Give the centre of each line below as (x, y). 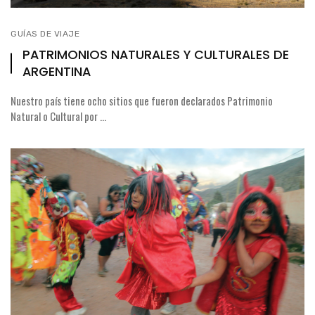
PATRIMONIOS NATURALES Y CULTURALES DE (156, 54)
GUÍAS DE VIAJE (45, 34)
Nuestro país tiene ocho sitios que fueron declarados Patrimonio (142, 101)
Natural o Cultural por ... (58, 116)
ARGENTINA (57, 71)
